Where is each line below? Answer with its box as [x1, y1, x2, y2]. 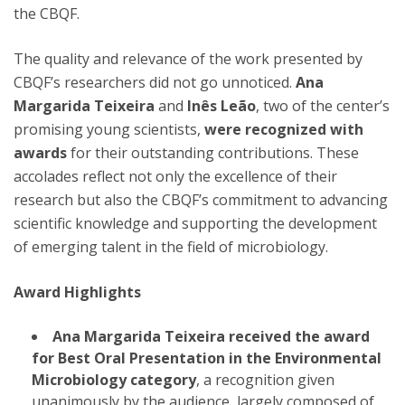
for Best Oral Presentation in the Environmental [32, 348, 381, 368]
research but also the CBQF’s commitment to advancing [14, 190, 388, 210]
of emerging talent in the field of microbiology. [14, 237, 328, 257]
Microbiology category [32, 370, 196, 390]
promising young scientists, [14, 119, 204, 139]
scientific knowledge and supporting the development [14, 213, 377, 233]
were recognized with [204, 119, 363, 139]
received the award [229, 326, 370, 346]
